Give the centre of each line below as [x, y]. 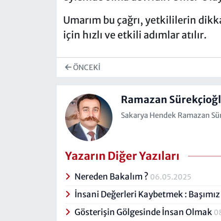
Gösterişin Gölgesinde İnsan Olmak [144, 212]
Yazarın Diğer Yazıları [122, 156]
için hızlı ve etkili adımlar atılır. [135, 35]
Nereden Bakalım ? [112, 177]
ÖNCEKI [86, 67]
